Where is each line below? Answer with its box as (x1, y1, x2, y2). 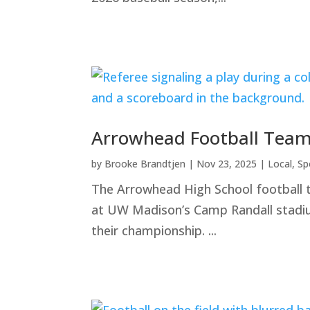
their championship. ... (91, 222, 217, 239)
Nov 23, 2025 (197, 157, 257, 170)
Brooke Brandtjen (104, 157, 185, 170)
